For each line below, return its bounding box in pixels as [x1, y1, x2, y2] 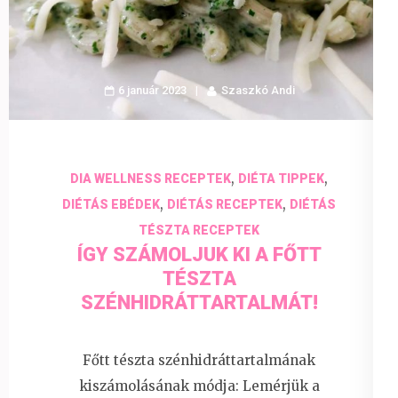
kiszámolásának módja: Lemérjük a [78, 378, 320, 395]
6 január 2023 [117, 83, 187, 97]
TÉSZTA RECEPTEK [139, 222, 259, 237]
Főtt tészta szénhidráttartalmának [83, 352, 315, 370]
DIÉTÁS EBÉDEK [62, 196, 160, 211]
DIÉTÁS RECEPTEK [167, 196, 283, 211]
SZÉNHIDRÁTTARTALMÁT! [80, 291, 318, 314]
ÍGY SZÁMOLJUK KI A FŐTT [76, 243, 322, 266]
